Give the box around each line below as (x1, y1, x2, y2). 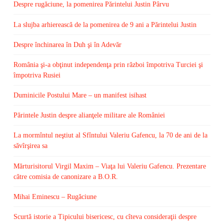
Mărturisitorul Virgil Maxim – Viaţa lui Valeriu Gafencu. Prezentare (13, 162, 206, 170)
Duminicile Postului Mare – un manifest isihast (13, 91, 146, 99)
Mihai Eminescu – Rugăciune (13, 192, 96, 200)
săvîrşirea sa (13, 142, 47, 150)
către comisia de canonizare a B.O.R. (13, 172, 118, 180)
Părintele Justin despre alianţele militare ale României (13, 111, 165, 119)
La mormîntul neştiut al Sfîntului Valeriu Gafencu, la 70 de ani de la (13, 131, 207, 139)
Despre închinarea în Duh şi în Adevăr (13, 40, 121, 48)
